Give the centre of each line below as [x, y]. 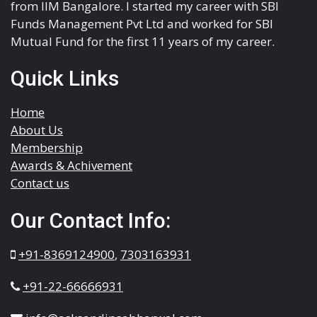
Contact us [40, 183]
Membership [47, 148]
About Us [37, 130]
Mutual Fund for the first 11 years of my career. [143, 41]
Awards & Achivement [71, 166]
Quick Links [65, 79]
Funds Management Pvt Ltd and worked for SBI [142, 23]
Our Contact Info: [91, 220]
